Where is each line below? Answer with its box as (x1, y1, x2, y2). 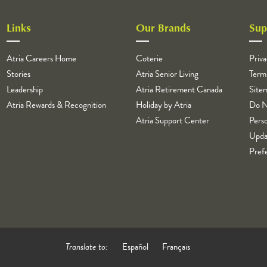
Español (122, 240, 148, 254)
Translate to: (65, 240, 108, 254)
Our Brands (135, 20, 191, 35)
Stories (7, 67, 30, 81)
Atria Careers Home (7, 52, 76, 66)
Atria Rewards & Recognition (7, 98, 106, 112)
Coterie (135, 52, 163, 66)
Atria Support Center (135, 114, 209, 128)
